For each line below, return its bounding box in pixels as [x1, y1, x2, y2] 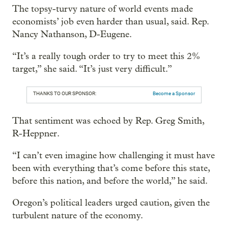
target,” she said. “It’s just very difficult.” [12, 64, 172, 74]
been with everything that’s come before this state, [12, 163, 210, 174]
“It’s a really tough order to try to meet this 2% [12, 51, 200, 62]
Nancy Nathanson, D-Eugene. [12, 29, 132, 40]
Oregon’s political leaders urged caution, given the [12, 197, 210, 208]
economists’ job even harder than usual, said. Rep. [12, 16, 209, 27]
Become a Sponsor [153, 91, 195, 96]
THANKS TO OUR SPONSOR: [33, 91, 96, 96]
